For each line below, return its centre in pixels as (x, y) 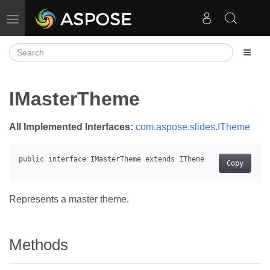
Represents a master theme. (69, 199)
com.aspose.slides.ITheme (193, 127)
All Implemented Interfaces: (71, 127)
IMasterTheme (74, 99)
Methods (39, 245)
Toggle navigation (46, 18)
